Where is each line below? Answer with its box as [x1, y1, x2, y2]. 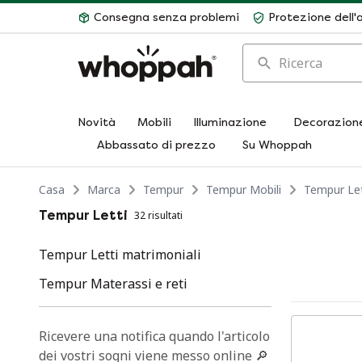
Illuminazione [193, 116, 267, 129]
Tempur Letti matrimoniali [39, 246, 201, 263]
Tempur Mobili [206, 182, 281, 197]
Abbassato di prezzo [97, 138, 216, 152]
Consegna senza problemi [94, 11, 239, 24]
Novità [78, 116, 116, 129]
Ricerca [242, 44, 285, 61]
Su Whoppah [242, 138, 312, 152]
